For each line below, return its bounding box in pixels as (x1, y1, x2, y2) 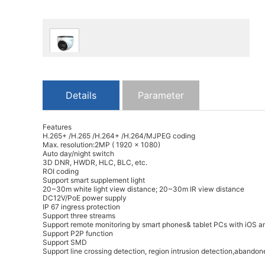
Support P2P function (43, 228, 113, 238)
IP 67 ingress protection (43, 202, 120, 211)
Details (66, 89, 96, 101)
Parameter (138, 89, 184, 101)
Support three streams (43, 211, 115, 220)
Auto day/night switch (43, 148, 114, 158)
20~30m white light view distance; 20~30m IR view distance (43, 184, 244, 193)
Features (43, 122, 72, 131)
